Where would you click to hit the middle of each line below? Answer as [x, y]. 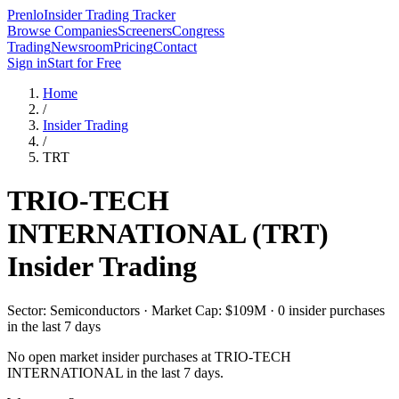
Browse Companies [62, 31]
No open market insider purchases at [111, 356]
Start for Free [84, 63]
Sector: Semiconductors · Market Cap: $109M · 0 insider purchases [196, 310]
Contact [175, 47]
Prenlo [25, 15]
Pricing [133, 47]
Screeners [145, 31]
